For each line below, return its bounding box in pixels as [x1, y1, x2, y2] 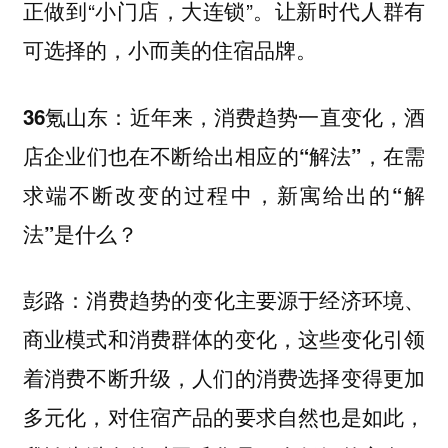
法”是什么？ [22, 218, 138, 248]
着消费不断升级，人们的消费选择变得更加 [22, 362, 426, 393]
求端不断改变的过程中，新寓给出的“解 [22, 179, 426, 209]
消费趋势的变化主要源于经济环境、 [86, 284, 426, 315]
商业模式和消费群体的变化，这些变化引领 [22, 323, 426, 354]
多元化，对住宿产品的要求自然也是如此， [22, 401, 426, 432]
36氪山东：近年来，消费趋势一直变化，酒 [22, 101, 426, 131]
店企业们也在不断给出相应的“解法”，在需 [22, 140, 426, 170]
